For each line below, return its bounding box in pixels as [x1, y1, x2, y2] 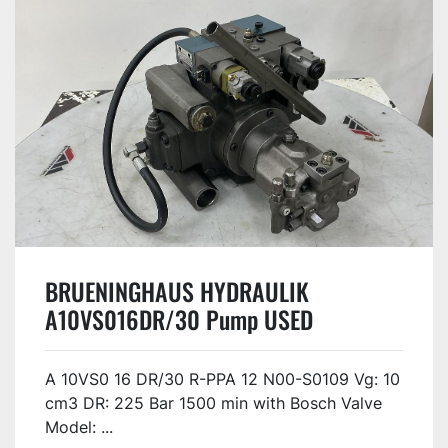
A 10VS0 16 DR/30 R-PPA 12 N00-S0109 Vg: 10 [45, 368, 400, 389]
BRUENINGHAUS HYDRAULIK [45, 272, 309, 309]
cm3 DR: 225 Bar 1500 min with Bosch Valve [45, 392, 382, 413]
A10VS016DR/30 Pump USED [45, 300, 313, 337]
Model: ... [45, 416, 113, 437]
